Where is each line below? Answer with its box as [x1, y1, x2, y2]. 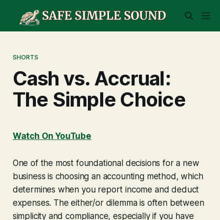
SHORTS [12, 53, 39, 61]
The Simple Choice [12, 87, 186, 111]
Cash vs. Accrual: [12, 66, 171, 90]
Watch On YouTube [12, 131, 91, 141]
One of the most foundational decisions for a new [12, 158, 199, 168]
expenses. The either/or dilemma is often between [12, 197, 204, 208]
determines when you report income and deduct [12, 184, 199, 194]
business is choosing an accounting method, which [12, 171, 203, 181]
